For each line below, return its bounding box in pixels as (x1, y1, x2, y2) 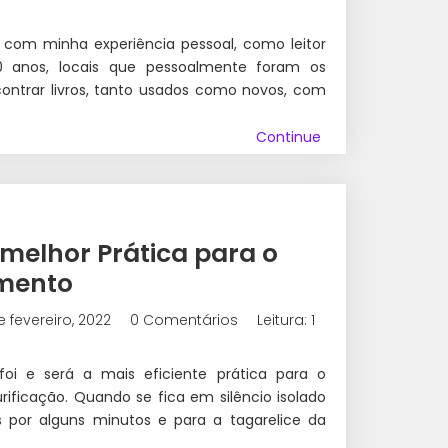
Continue (256, 127, 321, 148)
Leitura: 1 (257, 310, 315, 331)
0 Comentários (130, 310, 238, 331)
